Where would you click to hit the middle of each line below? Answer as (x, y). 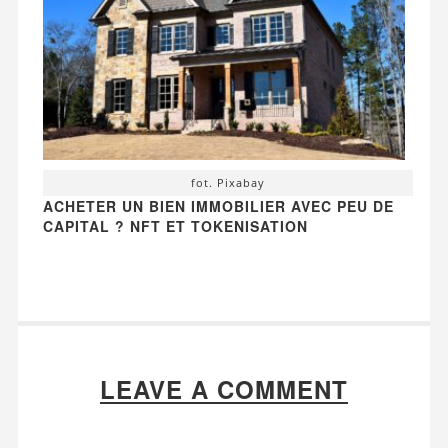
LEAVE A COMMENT (224, 389)
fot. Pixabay (228, 183)
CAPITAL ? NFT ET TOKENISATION (175, 226)
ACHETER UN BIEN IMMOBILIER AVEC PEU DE (218, 206)
